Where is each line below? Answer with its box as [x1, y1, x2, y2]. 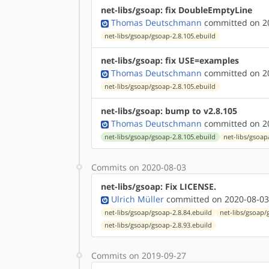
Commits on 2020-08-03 [91, 162, 186, 173]
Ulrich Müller [111, 193, 164, 205]
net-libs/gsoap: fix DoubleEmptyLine [101, 4, 252, 16]
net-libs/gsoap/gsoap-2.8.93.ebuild [104, 221, 213, 229]
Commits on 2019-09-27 [91, 250, 186, 261]
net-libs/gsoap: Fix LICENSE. [101, 181, 216, 192]
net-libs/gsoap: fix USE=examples [101, 55, 239, 66]
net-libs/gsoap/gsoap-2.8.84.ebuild [104, 208, 213, 217]
